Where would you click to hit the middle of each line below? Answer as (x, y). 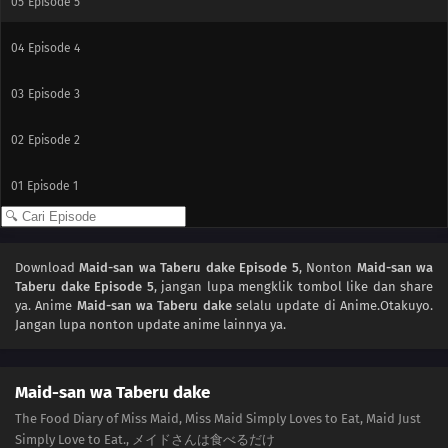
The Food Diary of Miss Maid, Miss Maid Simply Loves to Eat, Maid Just (218, 418)
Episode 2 (54, 139)
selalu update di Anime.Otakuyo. (332, 305)
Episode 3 (54, 93)
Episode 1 (52, 185)
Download (47, 267)
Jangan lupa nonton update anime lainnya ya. (150, 324)
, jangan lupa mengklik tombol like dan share (293, 286)
